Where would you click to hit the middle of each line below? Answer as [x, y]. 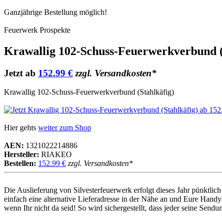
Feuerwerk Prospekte [37, 30]
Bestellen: [20, 164]
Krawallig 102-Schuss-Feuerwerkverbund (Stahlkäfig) [89, 92]
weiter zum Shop [65, 128]
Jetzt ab [21, 73]
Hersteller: [22, 155]
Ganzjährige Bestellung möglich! [55, 12]
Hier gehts [21, 128]
